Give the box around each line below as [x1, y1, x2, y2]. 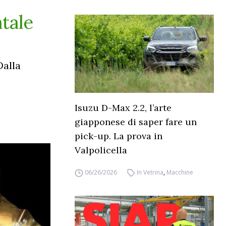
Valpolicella [75, 144, 127, 156]
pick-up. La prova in [75, 130, 162, 142]
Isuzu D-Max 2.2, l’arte [75, 102, 172, 114]
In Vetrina [137, 168, 164, 177]
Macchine [166, 168, 194, 177]
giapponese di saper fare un [75, 116, 197, 128]
